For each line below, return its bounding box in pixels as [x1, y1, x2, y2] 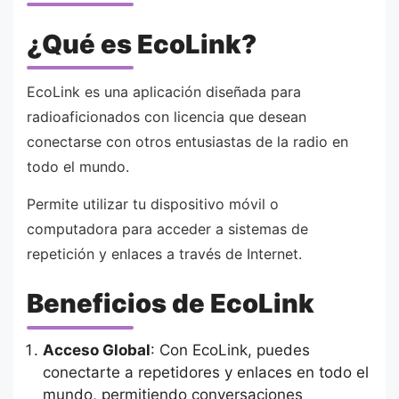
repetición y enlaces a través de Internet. [27, 244, 302, 263]
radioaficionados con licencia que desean [27, 108, 306, 126]
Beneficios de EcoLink [27, 288, 314, 320]
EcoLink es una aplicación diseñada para [27, 83, 301, 102]
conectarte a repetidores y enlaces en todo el [42, 362, 369, 381]
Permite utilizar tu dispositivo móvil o [27, 194, 279, 213]
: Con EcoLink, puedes [150, 340, 310, 359]
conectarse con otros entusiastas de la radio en [27, 133, 348, 151]
